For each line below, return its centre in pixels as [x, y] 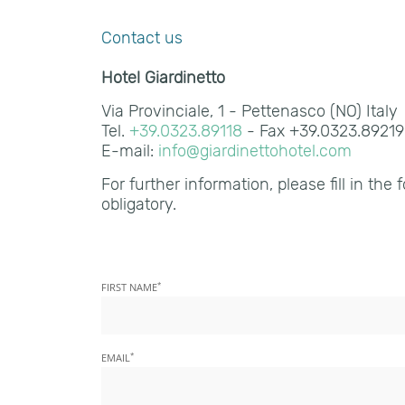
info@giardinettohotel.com [255, 151]
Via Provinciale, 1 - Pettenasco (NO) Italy [252, 111]
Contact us [142, 38]
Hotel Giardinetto [163, 78]
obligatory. [139, 204]
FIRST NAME [129, 287]
